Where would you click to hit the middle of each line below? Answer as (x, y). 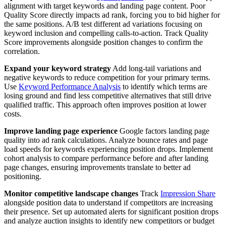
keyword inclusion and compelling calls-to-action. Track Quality (106, 33)
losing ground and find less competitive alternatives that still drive (108, 96)
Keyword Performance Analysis (70, 87)
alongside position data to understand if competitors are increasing (108, 203)
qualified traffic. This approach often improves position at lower (105, 105)
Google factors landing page (163, 131)
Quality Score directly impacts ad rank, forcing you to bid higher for (112, 15)
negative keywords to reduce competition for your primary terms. (107, 78)
